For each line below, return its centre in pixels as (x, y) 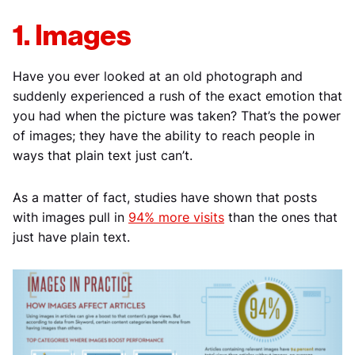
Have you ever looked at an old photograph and (158, 76)
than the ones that (281, 218)
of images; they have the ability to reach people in (164, 136)
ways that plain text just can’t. (103, 156)
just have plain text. (71, 237)
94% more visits (176, 218)
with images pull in (71, 218)
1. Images (72, 37)
